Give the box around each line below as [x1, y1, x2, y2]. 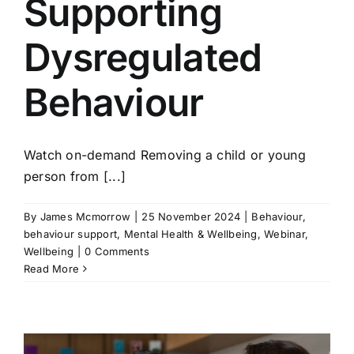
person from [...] [24, 168, 126, 184]
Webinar [264, 228, 305, 240]
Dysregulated [24, 34, 262, 81]
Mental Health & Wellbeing [123, 228, 258, 240]
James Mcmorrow [40, 210, 131, 223]
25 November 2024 [141, 210, 241, 223]
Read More [24, 262, 80, 275]
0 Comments [85, 245, 149, 258]
